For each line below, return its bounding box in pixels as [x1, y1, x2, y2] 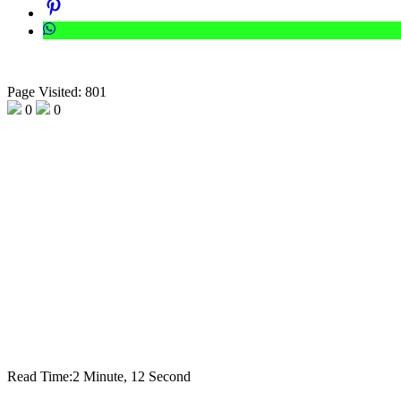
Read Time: [7, 369, 73, 385]
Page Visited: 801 [7, 84, 107, 100]
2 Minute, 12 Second [73, 369, 191, 385]
